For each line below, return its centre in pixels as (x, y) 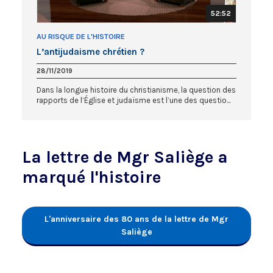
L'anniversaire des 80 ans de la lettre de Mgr (136, 219)
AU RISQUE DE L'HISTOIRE (81, 36)
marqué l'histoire (91, 177)
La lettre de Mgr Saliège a (125, 157)
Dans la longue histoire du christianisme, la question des (136, 90)
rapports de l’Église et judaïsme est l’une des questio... (133, 100)
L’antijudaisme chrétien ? (90, 51)
